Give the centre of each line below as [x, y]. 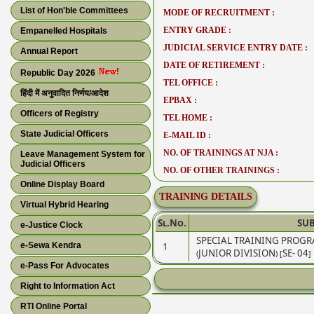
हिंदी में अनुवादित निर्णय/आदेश [64, 93]
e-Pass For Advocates [65, 266]
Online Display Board [62, 184]
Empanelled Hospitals [64, 31]
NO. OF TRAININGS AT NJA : [221, 153]
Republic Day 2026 [59, 73]
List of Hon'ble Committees [74, 11]
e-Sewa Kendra [51, 245]
